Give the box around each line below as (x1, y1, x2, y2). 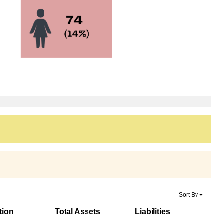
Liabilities (135, 207, 170, 216)
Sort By (179, 191, 199, 198)
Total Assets (55, 207, 100, 216)
